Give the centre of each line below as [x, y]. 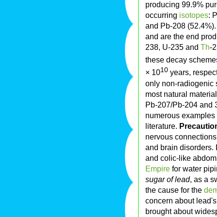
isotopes [194, 15]
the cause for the [175, 190]
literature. [162, 126]
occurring [162, 15]
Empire [158, 168]
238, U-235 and [173, 47]
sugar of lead [168, 179]
